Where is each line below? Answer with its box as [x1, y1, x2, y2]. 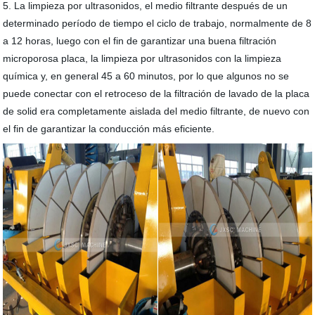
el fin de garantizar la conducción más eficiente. [3, 123, 215, 134]
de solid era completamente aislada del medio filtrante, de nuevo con [3, 105, 310, 117]
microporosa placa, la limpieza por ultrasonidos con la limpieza [3, 53, 282, 64]
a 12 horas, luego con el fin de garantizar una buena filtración [3, 35, 277, 46]
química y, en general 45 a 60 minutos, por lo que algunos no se [3, 70, 290, 82]
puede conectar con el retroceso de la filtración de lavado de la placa [3, 88, 310, 99]
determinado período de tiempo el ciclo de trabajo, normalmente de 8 [3, 18, 312, 29]
